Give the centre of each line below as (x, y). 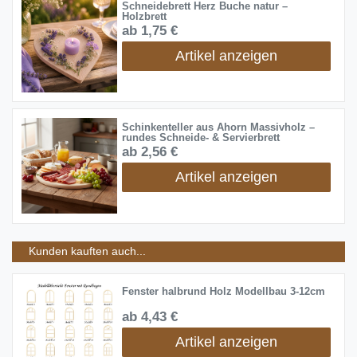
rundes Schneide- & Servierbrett (200, 138)
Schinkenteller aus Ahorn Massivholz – (218, 128)
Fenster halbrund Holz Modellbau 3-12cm (223, 292)
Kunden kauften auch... (87, 251)
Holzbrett (144, 16)
